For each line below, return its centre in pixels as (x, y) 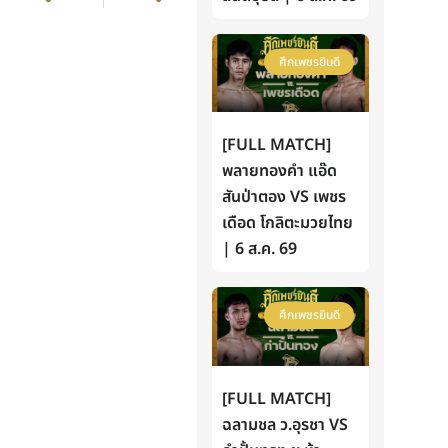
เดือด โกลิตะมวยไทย (288, 223)
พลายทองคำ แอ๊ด (280, 171)
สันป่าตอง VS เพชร (284, 197)
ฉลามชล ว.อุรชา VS (285, 424)
